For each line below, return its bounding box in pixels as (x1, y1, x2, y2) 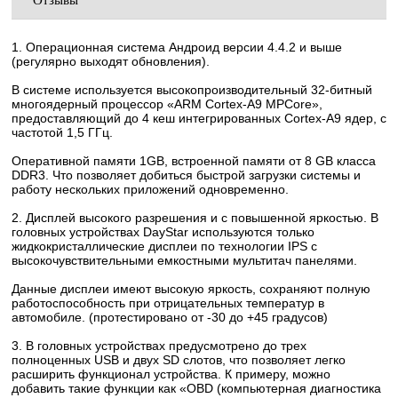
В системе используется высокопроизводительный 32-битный (12, 83, 372, 97)
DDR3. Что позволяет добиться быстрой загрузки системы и (12, 168, 361, 182)
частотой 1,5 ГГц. (12, 125, 113, 139)
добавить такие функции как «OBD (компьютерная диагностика (12, 381, 381, 395)
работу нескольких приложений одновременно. (12, 182, 289, 196)
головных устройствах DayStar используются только (12, 225, 314, 239)
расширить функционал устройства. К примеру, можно (12, 367, 330, 381)
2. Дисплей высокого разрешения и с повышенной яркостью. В (12, 211, 378, 225)
